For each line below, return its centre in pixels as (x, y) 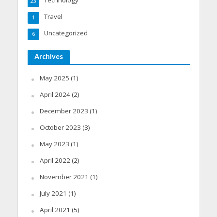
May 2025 (54, 78)
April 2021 (55, 209)
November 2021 (64, 177)
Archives (48, 56)
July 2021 (53, 193)
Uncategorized (66, 33)
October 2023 (60, 127)
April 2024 (55, 94)
